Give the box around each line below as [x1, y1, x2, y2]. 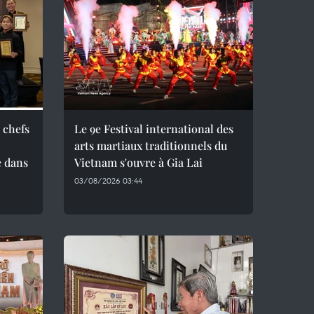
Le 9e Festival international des [74, 121, 233, 136]
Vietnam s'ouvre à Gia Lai [74, 155, 203, 170]
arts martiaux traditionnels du [74, 138, 227, 153]
